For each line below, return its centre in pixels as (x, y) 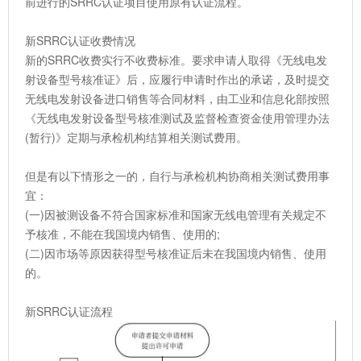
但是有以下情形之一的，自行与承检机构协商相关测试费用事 (177, 176)
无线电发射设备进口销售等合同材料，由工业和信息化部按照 (177, 99)
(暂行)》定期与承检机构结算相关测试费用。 (136, 137)
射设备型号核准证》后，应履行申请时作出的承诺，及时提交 (177, 79)
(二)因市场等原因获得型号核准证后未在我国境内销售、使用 (176, 253)
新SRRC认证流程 (69, 311)
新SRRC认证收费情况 (80, 41)
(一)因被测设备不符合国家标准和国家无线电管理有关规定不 (176, 215)
